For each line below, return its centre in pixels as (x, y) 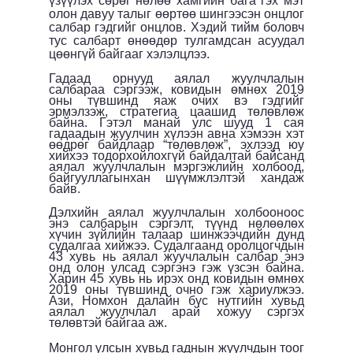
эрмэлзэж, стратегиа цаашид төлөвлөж (176, 111)
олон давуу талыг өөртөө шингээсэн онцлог (176, 13)
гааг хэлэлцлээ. (164, 54)
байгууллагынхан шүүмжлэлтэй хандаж (176, 177)
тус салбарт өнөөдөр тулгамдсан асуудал (176, 40)
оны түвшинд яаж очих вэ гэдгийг (176, 100)
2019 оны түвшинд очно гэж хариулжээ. (176, 289)
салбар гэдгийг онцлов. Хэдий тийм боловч (176, 27)
